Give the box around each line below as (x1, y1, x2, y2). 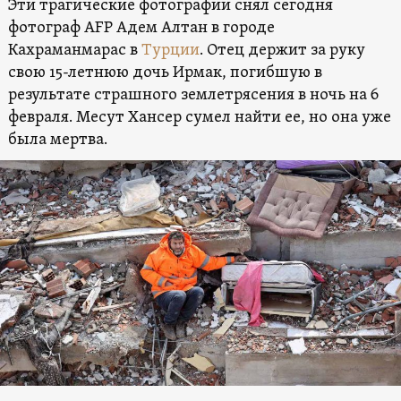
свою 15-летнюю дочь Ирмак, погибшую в (7, 62, 322, 83)
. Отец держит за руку (199, 39, 365, 61)
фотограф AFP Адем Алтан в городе (7, 17, 275, 38)
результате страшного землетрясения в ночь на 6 (7, 84, 379, 106)
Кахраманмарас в (7, 39, 141, 61)
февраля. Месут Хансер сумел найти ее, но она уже (7, 107, 391, 128)
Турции (141, 39, 200, 61)
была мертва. (7, 129, 107, 150)
